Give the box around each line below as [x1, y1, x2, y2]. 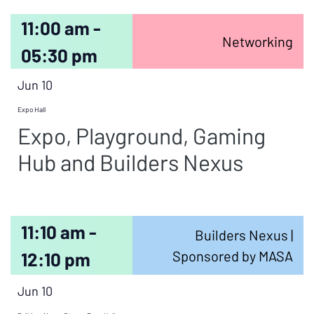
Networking [221, 33, 293, 50]
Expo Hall [18, 105, 46, 114]
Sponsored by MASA [172, 247, 293, 264]
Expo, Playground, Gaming [18, 122, 266, 149]
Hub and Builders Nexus [18, 149, 243, 175]
